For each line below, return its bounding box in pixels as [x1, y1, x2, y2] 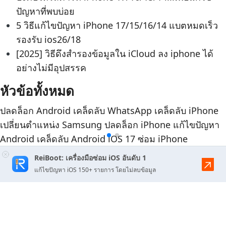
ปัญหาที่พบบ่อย [16, 5, 75, 17]
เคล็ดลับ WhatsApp [73, 104, 152, 117]
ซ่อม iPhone [138, 132, 188, 145]
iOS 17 [108, 132, 135, 145]
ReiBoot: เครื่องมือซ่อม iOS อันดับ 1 [34, 153, 146, 163]
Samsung [62, 118, 102, 131]
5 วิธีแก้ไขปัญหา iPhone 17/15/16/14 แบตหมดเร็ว [16, 19, 218, 31]
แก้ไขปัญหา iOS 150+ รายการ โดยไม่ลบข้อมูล [34, 165, 156, 175]
